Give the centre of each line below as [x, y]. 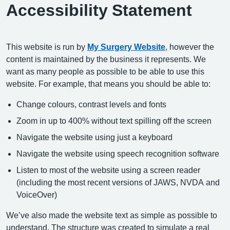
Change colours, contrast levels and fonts [91, 104]
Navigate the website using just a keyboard [94, 137]
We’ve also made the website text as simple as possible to [112, 215]
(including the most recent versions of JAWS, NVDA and [118, 182]
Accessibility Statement [99, 10]
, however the [190, 47]
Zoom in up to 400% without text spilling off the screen [114, 121]
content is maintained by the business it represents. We [106, 59]
